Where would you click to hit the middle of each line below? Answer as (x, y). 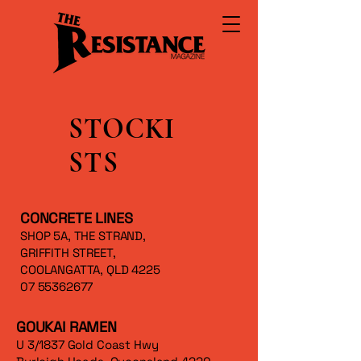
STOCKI (122, 129)
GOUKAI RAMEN (66, 327)
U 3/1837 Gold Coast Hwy (87, 344)
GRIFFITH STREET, (68, 253)
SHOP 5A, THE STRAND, (83, 236)
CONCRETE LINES (77, 218)
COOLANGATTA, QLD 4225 (90, 270)
